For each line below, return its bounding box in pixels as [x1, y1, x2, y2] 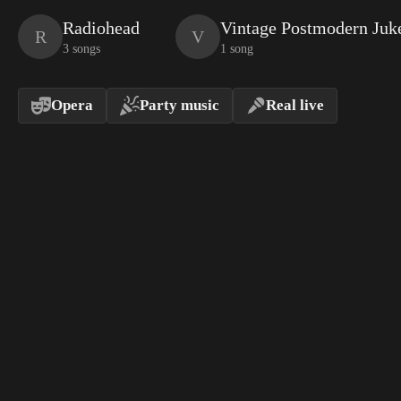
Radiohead [63, 18, 140, 38]
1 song [220, 42, 253, 55]
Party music [140, 97, 219, 114]
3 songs [63, 42, 100, 55]
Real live [266, 97, 324, 114]
